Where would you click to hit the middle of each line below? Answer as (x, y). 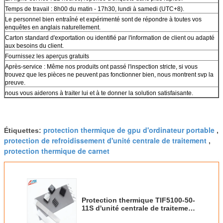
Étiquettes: (24, 130)
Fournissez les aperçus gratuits (47, 56)
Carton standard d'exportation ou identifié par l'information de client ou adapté (110, 38)
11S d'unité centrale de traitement (138, 208)
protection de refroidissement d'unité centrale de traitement (105, 140)
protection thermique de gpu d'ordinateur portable (129, 130)
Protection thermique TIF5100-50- (138, 200)
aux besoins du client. (34, 46)
